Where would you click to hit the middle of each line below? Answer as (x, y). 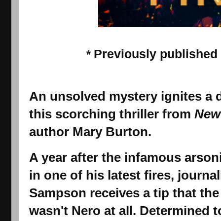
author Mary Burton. (90, 131)
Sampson (57, 193)
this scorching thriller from (111, 114)
